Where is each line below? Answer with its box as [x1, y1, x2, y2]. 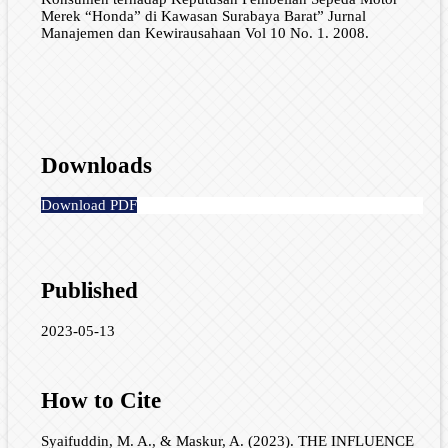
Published [40, 278, 138, 304]
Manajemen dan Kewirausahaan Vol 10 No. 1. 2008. [40, 25, 369, 42]
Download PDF [40, 197, 137, 214]
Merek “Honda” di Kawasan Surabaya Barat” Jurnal [40, 8, 366, 25]
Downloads [40, 152, 152, 178]
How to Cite [40, 388, 161, 414]
